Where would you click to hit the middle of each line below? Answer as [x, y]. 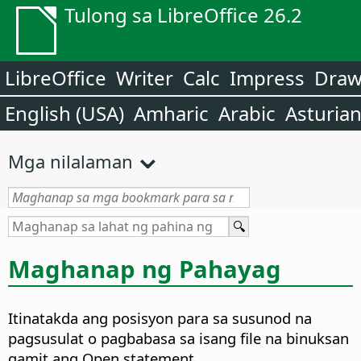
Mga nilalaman [71, 161]
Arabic [247, 113]
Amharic [171, 113]
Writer [145, 78]
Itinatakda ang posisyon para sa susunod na [160, 318]
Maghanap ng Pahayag [145, 269]
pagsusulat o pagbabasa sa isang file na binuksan [178, 338]
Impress [267, 78]
